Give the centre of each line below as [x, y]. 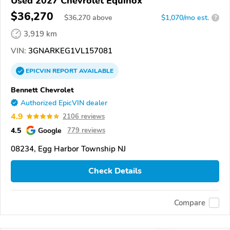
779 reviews [86, 130]
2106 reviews [84, 116]
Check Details [115, 171]
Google [50, 130]
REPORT [65, 71]
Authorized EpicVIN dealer [64, 103]
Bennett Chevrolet [42, 90]
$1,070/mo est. [185, 17]
